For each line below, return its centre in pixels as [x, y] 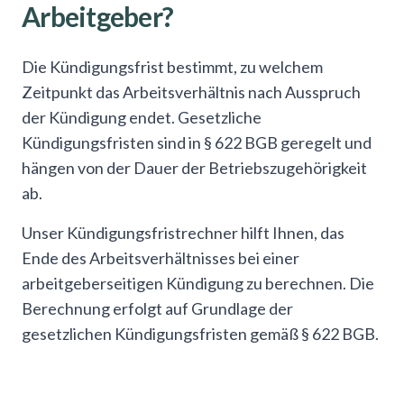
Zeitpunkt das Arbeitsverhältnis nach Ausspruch [191, 92]
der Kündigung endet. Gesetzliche [142, 117]
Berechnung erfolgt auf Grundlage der [157, 308]
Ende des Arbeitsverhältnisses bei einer [161, 258]
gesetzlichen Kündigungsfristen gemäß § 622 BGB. [200, 334]
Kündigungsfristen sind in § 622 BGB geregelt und [197, 142]
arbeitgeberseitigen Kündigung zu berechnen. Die [198, 283]
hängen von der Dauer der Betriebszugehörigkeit [194, 168]
